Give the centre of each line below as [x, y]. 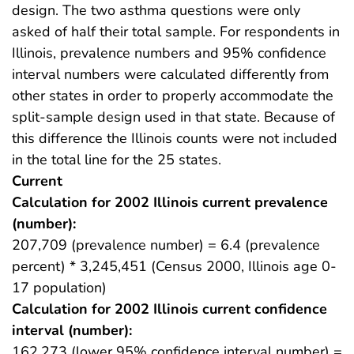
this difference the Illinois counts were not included [175, 138]
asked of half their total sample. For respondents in [176, 31]
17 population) [59, 287]
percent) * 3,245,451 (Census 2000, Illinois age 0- [174, 266]
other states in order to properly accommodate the [173, 95]
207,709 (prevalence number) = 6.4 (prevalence [166, 245]
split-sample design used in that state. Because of [173, 117]
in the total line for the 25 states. [117, 159]
